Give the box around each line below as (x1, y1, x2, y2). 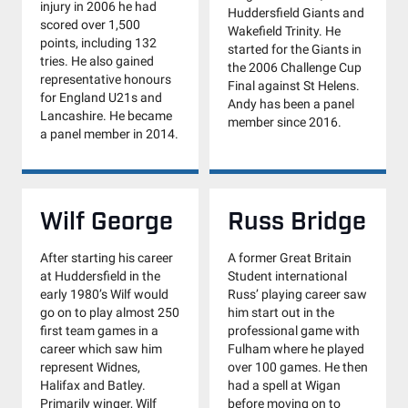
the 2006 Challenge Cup (228, 59, 362, 76)
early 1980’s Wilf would (40, 286, 168, 302)
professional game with (228, 322, 360, 339)
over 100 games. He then (228, 359, 368, 375)
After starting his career (40, 250, 173, 266)
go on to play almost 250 (40, 304, 179, 321)
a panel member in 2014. (40, 126, 178, 142)
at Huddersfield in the (40, 268, 160, 284)
